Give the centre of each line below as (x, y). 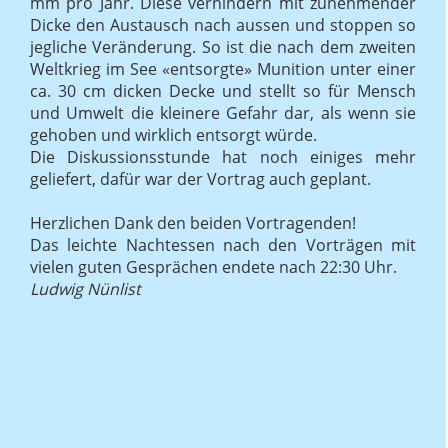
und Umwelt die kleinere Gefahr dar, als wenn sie (223, 112)
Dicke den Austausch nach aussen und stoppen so (223, 24)
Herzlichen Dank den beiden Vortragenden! (193, 222)
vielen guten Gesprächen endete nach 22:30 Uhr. (213, 266)
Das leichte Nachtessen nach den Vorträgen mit (223, 244)
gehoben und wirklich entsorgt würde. (173, 134)
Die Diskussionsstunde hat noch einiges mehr (223, 156)
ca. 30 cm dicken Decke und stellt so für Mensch (223, 90)
